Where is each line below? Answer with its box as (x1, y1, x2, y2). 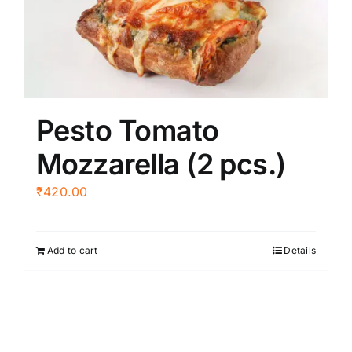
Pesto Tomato (36, 112, 219, 148)
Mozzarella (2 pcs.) (36, 146, 286, 181)
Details (284, 244, 316, 256)
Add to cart (47, 244, 98, 256)
